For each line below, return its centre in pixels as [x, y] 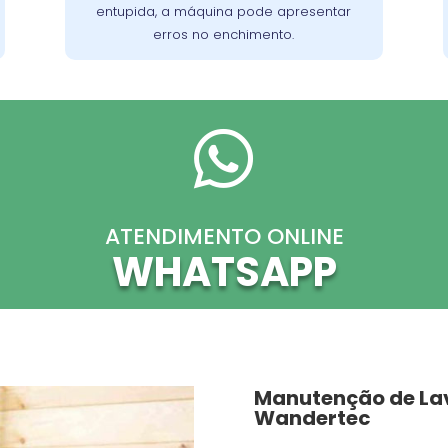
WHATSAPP [224, 271]
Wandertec [312, 417]
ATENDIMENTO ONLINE [224, 236]
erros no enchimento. [224, 34]
